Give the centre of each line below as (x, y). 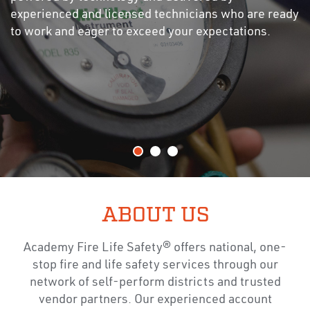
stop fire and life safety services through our (155, 265)
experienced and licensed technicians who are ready (155, 14)
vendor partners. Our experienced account (155, 300)
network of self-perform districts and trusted (155, 283)
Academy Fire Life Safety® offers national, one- (155, 248)
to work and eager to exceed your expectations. (140, 31)
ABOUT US (155, 216)
